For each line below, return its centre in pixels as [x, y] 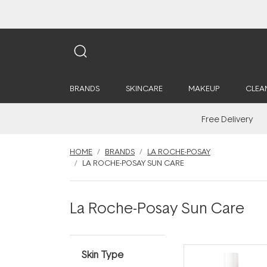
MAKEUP [204, 88]
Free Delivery [227, 119]
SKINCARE [144, 88]
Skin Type [103, 254]
